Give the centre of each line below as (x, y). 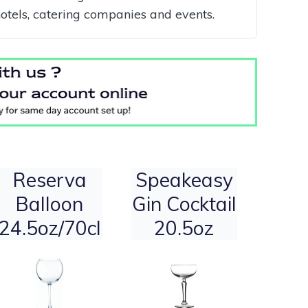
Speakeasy (184, 180)
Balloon (50, 204)
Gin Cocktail (184, 204)
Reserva (49, 180)
